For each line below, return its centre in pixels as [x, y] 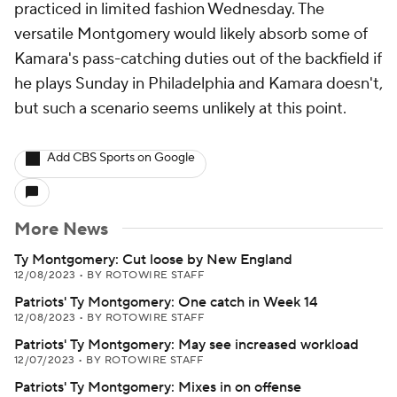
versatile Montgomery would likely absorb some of [191, 34]
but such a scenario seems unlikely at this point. [180, 109]
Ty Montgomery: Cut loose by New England [153, 260]
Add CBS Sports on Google [121, 158]
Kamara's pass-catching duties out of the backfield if [198, 59]
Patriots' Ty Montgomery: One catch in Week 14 [166, 302]
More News [61, 230]
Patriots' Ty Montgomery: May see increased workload [187, 345]
